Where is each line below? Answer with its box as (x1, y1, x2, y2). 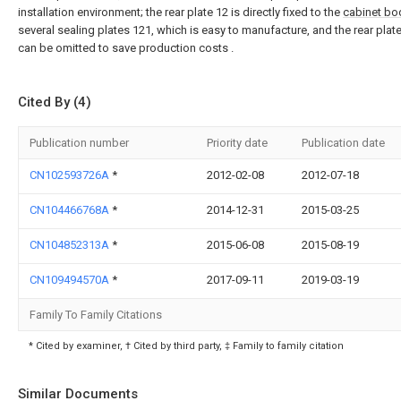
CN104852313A (30, 238, 112, 252)
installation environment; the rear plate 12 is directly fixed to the (18, 5, 343, 19)
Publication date (302, 136, 385, 149)
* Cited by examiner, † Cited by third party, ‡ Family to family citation (29, 340, 344, 352)
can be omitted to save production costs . (18, 41, 234, 55)
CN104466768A (30, 203, 112, 217)
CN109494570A (30, 273, 112, 286)
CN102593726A (30, 168, 112, 182)
